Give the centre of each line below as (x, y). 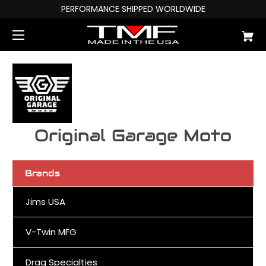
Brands (42, 173)
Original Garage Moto (133, 135)
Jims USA (45, 201)
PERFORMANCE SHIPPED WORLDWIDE (133, 9)
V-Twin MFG (51, 232)
